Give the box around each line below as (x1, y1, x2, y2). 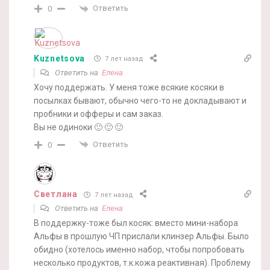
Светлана (34, 189, 78, 199)
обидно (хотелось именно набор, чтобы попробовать (34, 245, 245, 255)
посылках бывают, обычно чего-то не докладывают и (34, 95, 246, 105)
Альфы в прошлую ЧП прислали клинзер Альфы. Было (34, 231, 249, 242)
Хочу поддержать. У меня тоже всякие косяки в (34, 82, 224, 92)
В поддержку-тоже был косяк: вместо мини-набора (34, 218, 238, 228)
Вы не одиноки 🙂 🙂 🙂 (34, 122, 123, 132)
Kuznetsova (34, 53, 85, 63)
